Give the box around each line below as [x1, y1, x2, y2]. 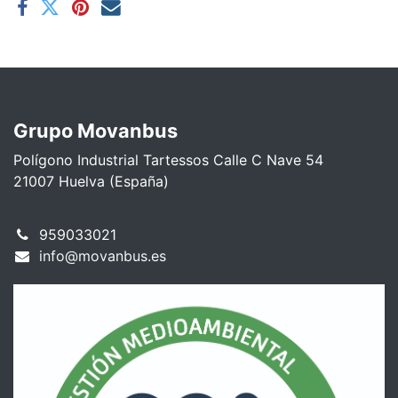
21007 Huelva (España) [13, 171, 169, 190]
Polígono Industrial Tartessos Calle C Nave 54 [13, 150, 323, 169]
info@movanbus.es [38, 246, 166, 265]
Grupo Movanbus [13, 118, 178, 142]
